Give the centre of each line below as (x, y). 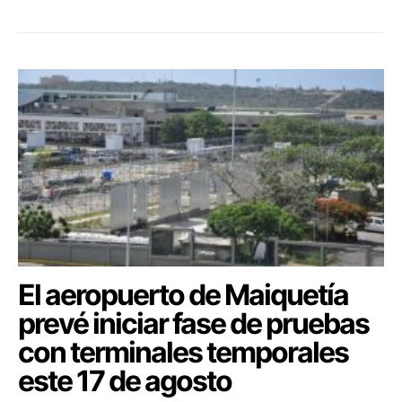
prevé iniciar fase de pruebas (193, 323)
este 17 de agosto (125, 380)
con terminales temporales (183, 352)
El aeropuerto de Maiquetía (183, 294)
